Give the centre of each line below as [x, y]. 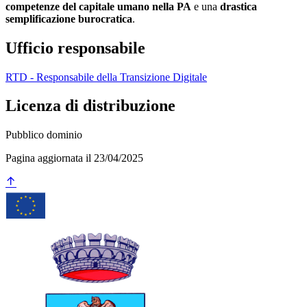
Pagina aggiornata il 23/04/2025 [74, 158]
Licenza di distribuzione [90, 106]
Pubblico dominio [44, 135]
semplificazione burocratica [69, 19]
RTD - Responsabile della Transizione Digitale [106, 77]
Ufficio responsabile [75, 48]
